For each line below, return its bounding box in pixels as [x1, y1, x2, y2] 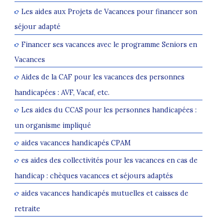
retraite [15, 203, 40, 213]
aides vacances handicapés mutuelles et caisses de [21, 188, 188, 198]
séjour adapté [15, 22, 61, 31]
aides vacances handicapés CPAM [21, 138, 131, 148]
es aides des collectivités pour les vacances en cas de [21, 155, 198, 165]
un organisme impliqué [15, 121, 91, 130]
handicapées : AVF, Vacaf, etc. [15, 88, 109, 97]
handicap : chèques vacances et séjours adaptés [15, 171, 173, 181]
